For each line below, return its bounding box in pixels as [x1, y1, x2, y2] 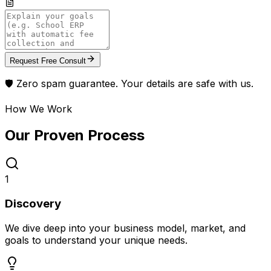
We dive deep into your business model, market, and [5, 221, 246, 234]
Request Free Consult [10, 56, 86, 65]
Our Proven [5, 126, 88, 145]
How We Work [5, 102, 72, 115]
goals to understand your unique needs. [5, 233, 188, 246]
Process [88, 126, 145, 145]
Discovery [5, 197, 61, 211]
